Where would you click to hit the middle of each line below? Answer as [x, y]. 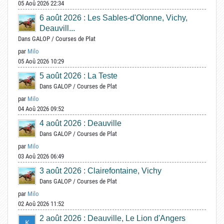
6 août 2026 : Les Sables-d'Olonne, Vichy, [113, 17]
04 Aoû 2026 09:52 [41, 108]
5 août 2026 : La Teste [78, 75]
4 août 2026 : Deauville [80, 123]
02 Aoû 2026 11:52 [41, 203]
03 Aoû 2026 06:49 [41, 156]
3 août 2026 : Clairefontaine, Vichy [100, 170]
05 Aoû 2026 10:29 [41, 61]
